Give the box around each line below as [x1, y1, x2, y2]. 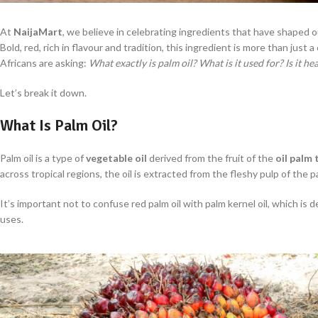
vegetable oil [86, 151, 147, 164]
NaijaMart [13, 25, 62, 38]
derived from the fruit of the [147, 151, 275, 164]
